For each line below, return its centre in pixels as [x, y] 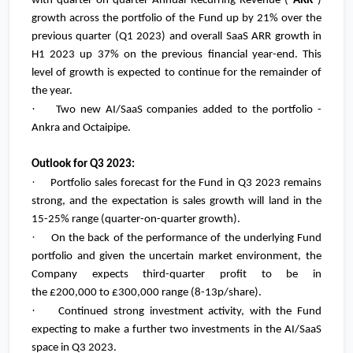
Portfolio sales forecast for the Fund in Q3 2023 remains [186, 184]
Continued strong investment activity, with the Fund [190, 312]
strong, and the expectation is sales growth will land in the [176, 202]
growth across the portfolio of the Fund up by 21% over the [176, 19]
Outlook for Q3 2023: [83, 165]
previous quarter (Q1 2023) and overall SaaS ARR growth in [176, 37]
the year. [52, 91]
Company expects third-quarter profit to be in [176, 275]
